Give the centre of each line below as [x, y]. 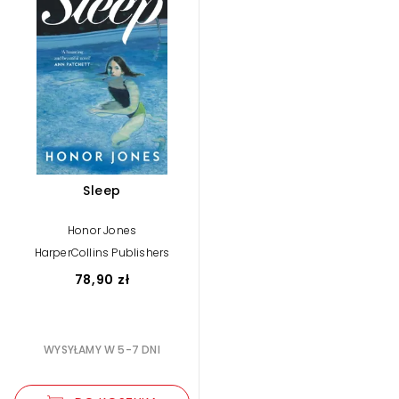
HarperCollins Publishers [102, 252]
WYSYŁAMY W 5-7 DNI [102, 349]
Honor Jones [102, 230]
